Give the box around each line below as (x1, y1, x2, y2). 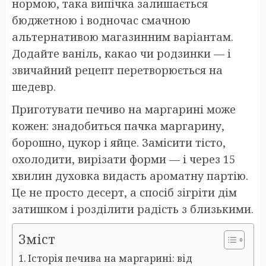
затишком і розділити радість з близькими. (12, 201, 254, 216)
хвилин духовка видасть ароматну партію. (12, 168, 248, 183)
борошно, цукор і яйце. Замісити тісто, (12, 135, 226, 150)
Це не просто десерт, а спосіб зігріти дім (12, 185, 237, 199)
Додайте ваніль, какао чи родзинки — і (12, 46, 231, 61)
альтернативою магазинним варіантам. (12, 29, 233, 44)
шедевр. (12, 79, 56, 94)
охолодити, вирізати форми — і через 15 (12, 151, 235, 166)
